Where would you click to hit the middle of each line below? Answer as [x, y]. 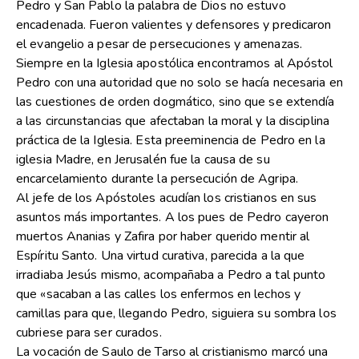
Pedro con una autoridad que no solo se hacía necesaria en [179, 83]
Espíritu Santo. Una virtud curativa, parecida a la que [161, 256]
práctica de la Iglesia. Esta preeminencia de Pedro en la [171, 141]
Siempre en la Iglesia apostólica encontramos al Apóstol [175, 64]
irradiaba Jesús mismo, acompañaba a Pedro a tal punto [171, 275]
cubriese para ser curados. [89, 333]
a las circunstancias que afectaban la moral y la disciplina [173, 121]
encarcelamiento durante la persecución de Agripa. [157, 179]
